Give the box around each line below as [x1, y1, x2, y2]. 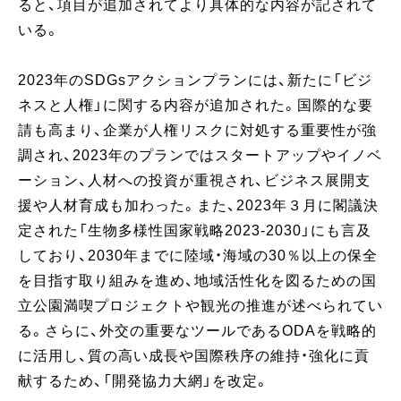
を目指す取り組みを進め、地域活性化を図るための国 [18, 273, 377, 289]
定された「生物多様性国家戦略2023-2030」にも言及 [18, 223, 371, 239]
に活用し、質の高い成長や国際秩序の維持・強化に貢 [18, 348, 370, 364]
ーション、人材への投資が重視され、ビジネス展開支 [18, 173, 371, 189]
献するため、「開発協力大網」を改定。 [18, 373, 269, 389]
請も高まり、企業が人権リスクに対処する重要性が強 [18, 123, 377, 139]
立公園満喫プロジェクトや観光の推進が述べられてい [18, 298, 383, 314]
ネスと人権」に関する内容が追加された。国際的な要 [18, 98, 373, 114]
